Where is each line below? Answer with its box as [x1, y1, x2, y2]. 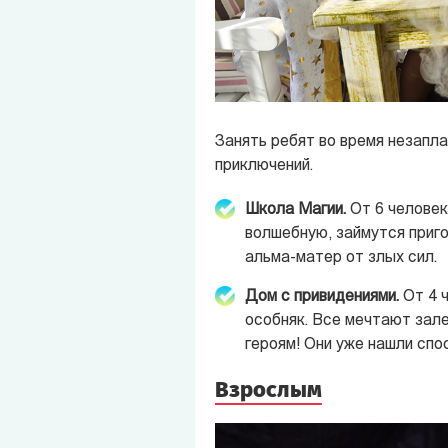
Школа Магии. [244, 202, 346, 219]
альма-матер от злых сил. [244, 250, 437, 267]
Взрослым [214, 376, 322, 404]
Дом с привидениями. [244, 289, 399, 306]
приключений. [214, 158, 313, 175]
